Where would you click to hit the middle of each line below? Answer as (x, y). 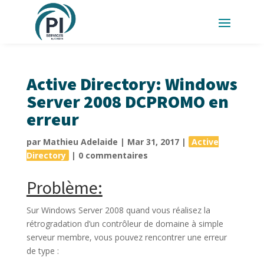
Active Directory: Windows (132, 84)
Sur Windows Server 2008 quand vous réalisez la (118, 210)
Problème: (64, 188)
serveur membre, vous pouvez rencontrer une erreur (126, 237)
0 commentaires (113, 155)
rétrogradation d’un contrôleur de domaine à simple (125, 223)
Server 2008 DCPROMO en (127, 102)
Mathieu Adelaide (80, 141)
